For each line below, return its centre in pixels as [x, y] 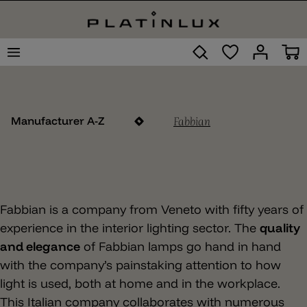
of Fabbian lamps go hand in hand [181, 246]
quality [280, 228]
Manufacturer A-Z [58, 121]
